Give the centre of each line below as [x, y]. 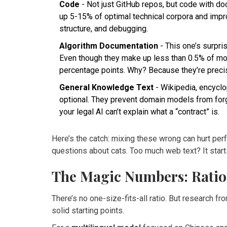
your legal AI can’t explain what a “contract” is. [139, 111]
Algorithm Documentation [109, 46]
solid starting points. [88, 210]
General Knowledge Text [106, 87]
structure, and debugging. [104, 28]
